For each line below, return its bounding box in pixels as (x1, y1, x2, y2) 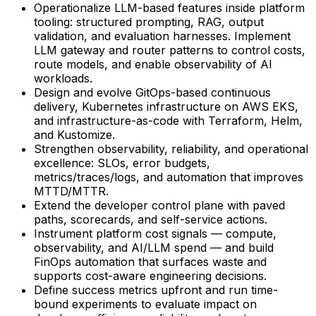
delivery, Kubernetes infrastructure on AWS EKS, (34, 99, 298, 114)
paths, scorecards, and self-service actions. (34, 212, 267, 227)
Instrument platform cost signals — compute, (34, 226, 276, 241)
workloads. (34, 71, 92, 86)
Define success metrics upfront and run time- (34, 283, 278, 298)
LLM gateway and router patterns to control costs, (34, 43, 305, 58)
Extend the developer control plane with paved (34, 198, 285, 213)
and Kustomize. (34, 128, 115, 142)
